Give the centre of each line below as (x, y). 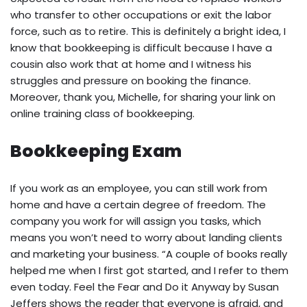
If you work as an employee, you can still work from (139, 188)
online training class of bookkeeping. (102, 113)
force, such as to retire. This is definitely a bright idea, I (148, 31)
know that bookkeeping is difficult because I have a (141, 47)
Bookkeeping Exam (96, 151)
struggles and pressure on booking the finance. (131, 80)
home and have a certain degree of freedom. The (138, 204)
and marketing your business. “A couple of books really (149, 254)
